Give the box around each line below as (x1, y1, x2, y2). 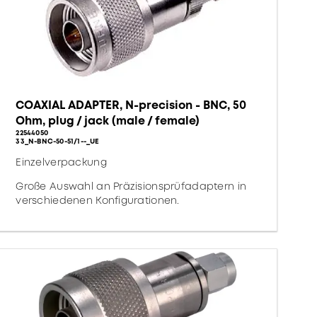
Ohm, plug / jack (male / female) (16, 113, 200, 129)
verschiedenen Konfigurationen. (16, 193, 180, 207)
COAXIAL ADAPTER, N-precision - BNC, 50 (16, 97, 247, 113)
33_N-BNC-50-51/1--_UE (16, 136, 100, 146)
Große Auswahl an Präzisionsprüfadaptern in (16, 179, 247, 193)
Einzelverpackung (16, 155, 107, 169)
